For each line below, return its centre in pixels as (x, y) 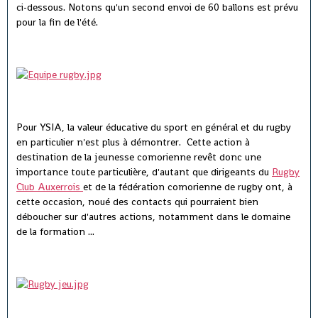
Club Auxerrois (50, 187)
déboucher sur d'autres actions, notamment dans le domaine (153, 217)
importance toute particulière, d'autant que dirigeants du (144, 172)
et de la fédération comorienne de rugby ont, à (188, 187)
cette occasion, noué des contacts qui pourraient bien (137, 202)
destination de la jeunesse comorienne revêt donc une (139, 157)
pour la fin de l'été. (57, 22)
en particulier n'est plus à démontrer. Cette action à (133, 142)
